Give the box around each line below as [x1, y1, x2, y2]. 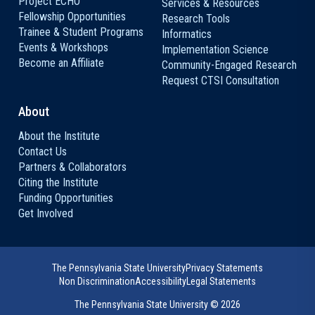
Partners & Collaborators [18, 160, 127, 174]
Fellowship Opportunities [18, 10, 126, 23]
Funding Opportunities [18, 191, 113, 205]
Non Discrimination [59, 276, 135, 287]
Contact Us [18, 145, 67, 158]
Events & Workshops [18, 41, 108, 54]
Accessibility [135, 276, 186, 287]
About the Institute [18, 129, 100, 143]
